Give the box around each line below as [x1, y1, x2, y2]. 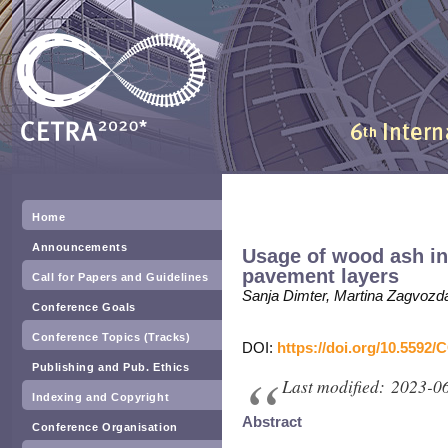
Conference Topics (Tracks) [32, 331, 191, 343]
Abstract [242, 413, 302, 430]
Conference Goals [32, 301, 136, 313]
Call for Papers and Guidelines [32, 271, 209, 283]
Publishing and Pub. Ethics [32, 361, 190, 373]
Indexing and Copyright [32, 391, 170, 403]
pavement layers [242, 265, 399, 287]
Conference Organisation [32, 421, 178, 433]
